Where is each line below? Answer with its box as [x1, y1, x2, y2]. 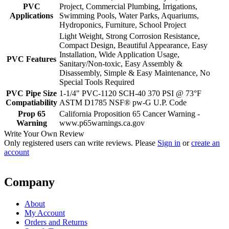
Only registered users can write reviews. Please [4, 139, 157, 148]
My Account [25, 209, 65, 218]
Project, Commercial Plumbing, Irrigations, [59, 2, 197, 11]
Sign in [157, 139, 180, 148]
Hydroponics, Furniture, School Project [59, 20, 186, 30]
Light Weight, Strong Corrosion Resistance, [59, 32, 200, 41]
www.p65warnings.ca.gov [59, 119, 145, 128]
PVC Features [7, 55, 56, 64]
